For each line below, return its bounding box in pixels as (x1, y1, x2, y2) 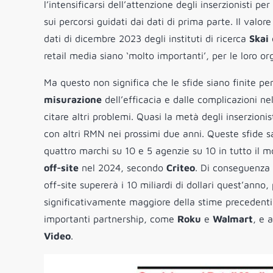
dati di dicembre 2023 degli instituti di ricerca (44, 33, 249, 44)
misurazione (44, 94, 102, 105)
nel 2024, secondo (79, 162, 166, 174)
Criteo (166, 162, 195, 174)
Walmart (213, 213, 253, 225)
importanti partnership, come (44, 213, 177, 225)
